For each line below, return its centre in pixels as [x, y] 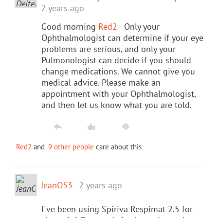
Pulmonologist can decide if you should [116, 60]
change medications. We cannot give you [118, 71]
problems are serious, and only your [109, 49]
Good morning [70, 26]
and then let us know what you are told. [117, 105]
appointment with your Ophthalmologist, [118, 93]
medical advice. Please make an [101, 82]
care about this [118, 146]
